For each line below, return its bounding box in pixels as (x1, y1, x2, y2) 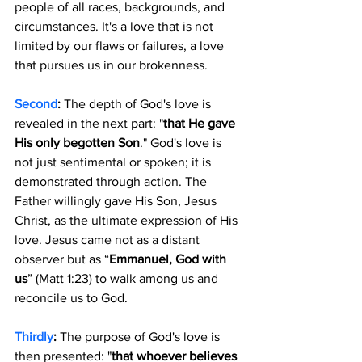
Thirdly (15, 329, 53, 343)
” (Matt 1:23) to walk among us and (27, 271, 221, 285)
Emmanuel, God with (109, 251, 229, 266)
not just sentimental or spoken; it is (15, 154, 214, 169)
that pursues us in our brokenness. (15, 57, 208, 72)
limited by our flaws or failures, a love (15, 38, 227, 53)
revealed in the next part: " (15, 116, 163, 130)
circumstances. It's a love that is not (15, 19, 217, 33)
